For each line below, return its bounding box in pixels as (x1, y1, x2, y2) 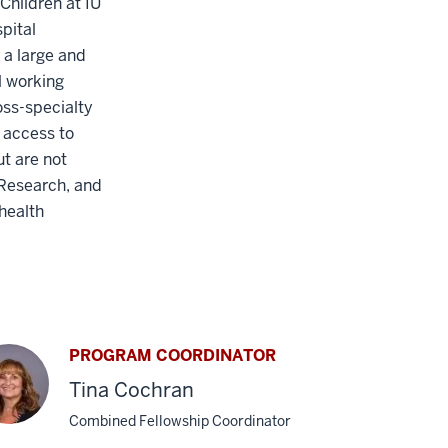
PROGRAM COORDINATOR (69, 344, 276, 366)
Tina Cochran (69, 376, 194, 403)
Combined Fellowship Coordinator (69, 411, 291, 430)
